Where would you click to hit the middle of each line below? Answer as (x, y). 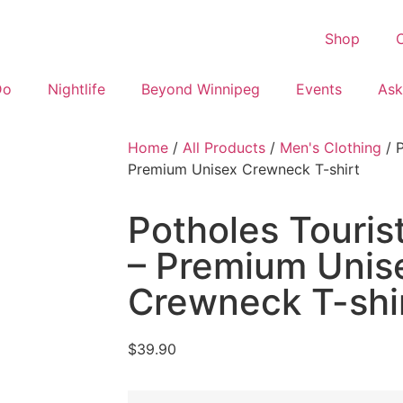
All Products (224, 148)
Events (318, 89)
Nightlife (76, 89)
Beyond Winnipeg (200, 89)
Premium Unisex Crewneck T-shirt (244, 169)
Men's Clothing (331, 148)
